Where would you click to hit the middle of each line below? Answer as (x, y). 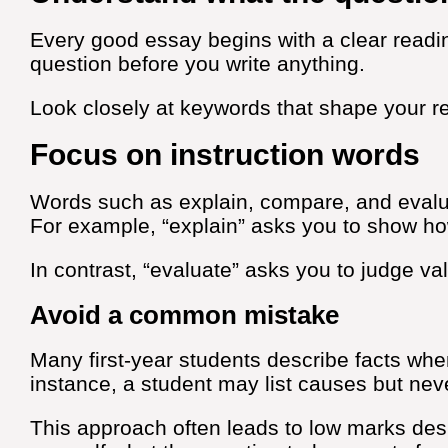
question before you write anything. (200, 63)
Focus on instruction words (225, 154)
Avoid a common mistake (184, 314)
